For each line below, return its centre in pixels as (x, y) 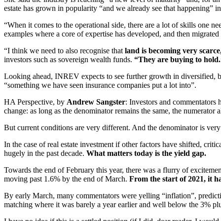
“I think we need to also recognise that (64, 50)
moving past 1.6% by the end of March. (67, 179)
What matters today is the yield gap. (146, 153)
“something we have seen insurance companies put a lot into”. (100, 85)
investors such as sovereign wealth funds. (69, 59)
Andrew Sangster (96, 102)
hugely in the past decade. (45, 153)
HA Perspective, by (35, 102)
